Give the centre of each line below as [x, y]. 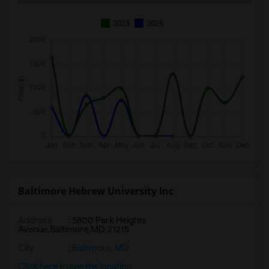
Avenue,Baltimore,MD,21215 [74, 229]
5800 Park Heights [109, 220]
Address [35, 220]
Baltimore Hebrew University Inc [96, 191]
